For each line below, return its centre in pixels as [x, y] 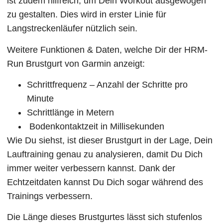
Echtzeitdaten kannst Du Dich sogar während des [105, 182]
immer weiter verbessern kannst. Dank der [91, 168]
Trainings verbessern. [50, 196]
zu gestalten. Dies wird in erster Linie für [87, 15]
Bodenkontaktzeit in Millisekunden [96, 126]
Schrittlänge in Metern [71, 112]
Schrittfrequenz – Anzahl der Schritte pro [108, 85]
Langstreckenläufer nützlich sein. [72, 29]
